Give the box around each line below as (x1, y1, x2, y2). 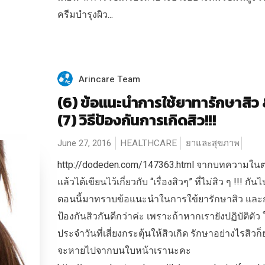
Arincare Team (78, 73, 140, 86)
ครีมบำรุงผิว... (57, 8, 113, 22)
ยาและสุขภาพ (185, 137, 240, 150)
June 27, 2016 (57, 137, 111, 150)
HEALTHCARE (119, 137, 177, 150)
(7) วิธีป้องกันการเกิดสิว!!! (57, 109, 216, 131)
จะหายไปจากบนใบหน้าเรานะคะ (57, 244, 191, 258)
